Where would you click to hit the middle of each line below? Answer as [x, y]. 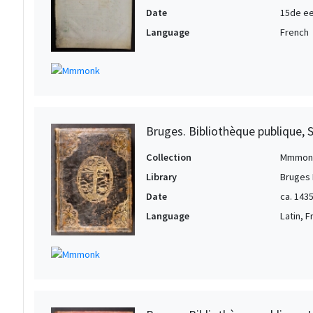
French [294, 32]
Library [161, 176]
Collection [169, 157]
